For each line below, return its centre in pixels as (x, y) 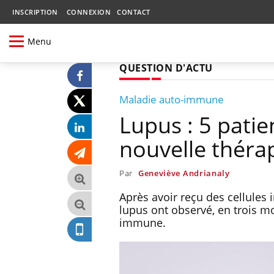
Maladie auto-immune (172, 99)
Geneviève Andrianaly (184, 173)
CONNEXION (88, 12)
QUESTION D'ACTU (166, 68)
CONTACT (134, 12)
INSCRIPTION (35, 12)
